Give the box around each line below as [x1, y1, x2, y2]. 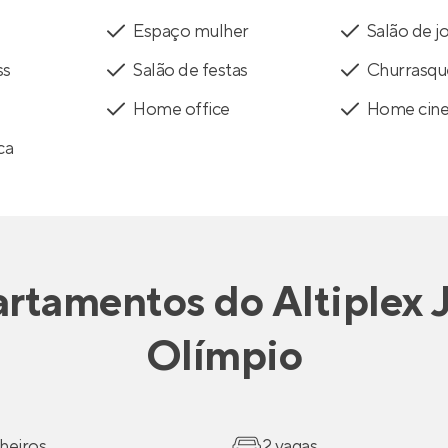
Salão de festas [133, 58, 248, 82]
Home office [133, 97, 230, 121]
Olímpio [145, 329, 303, 384]
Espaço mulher [133, 19, 249, 43]
